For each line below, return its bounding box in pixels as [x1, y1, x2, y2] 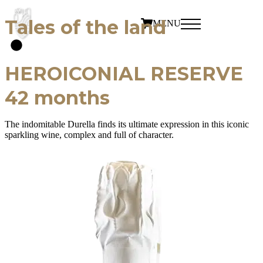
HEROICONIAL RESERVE [5, 62, 243, 85]
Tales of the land [5, 16, 166, 39]
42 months [5, 86, 110, 109]
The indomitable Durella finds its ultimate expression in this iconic [5, 119, 249, 129]
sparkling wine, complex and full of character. [5, 130, 174, 140]
